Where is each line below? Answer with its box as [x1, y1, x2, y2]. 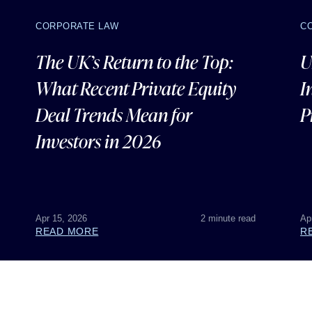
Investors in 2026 [36, 129, 161, 153]
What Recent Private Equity [36, 76, 236, 100]
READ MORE [36, 226, 99, 237]
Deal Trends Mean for [36, 102, 192, 127]
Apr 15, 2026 [36, 213, 87, 224]
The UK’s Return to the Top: [36, 49, 233, 74]
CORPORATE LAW [36, 21, 119, 31]
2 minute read [201, 213, 256, 224]
